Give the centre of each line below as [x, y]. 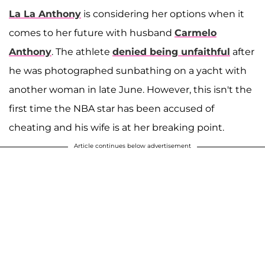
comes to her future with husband [92, 33]
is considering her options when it [163, 14]
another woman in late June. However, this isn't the [130, 89]
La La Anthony [45, 14]
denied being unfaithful [171, 51]
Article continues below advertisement [132, 146]
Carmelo [195, 33]
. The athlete [82, 51]
